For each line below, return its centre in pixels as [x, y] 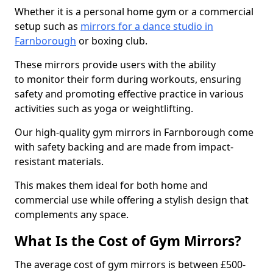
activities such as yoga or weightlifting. [104, 108]
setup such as [48, 26]
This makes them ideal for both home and [111, 185]
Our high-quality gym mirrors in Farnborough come [134, 132]
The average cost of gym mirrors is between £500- [130, 264]
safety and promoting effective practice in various [129, 94]
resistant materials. [59, 161]
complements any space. [72, 214]
